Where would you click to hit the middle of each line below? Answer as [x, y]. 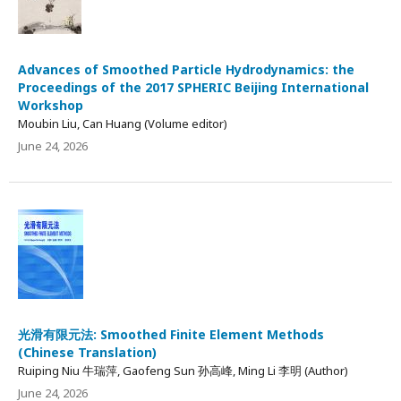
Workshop [51, 105]
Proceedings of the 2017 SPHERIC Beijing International [193, 87]
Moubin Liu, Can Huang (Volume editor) [123, 123]
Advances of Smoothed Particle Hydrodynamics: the [186, 69]
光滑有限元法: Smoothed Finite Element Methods [171, 334]
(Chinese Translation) [87, 352]
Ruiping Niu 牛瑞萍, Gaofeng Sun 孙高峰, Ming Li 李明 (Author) [183, 370]
